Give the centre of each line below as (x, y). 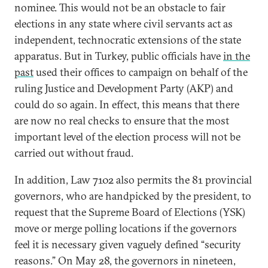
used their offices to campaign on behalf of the (141, 72)
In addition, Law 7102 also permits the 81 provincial (133, 180)
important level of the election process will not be (127, 137)
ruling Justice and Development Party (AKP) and (124, 88)
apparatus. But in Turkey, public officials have (119, 56)
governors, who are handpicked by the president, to (133, 196)
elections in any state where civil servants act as (124, 24)
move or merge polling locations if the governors (126, 228)
